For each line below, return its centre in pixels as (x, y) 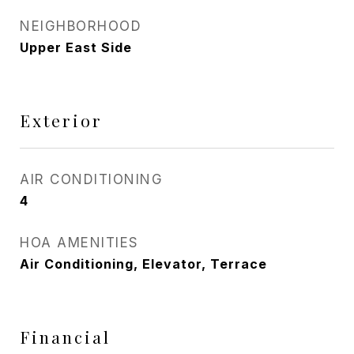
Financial (65, 337)
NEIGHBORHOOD (81, 26)
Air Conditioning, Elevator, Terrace (143, 264)
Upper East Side (76, 47)
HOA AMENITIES (79, 243)
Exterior (61, 120)
